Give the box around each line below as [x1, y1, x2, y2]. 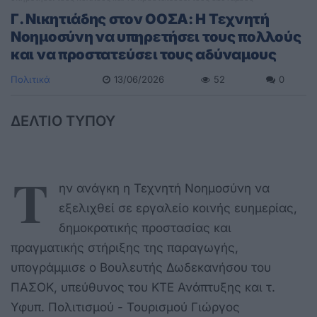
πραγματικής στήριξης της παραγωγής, [11, 240, 238, 255]
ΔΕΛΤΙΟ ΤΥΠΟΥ [11, 112, 115, 129]
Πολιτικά [11, 73, 50, 85]
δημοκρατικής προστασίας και [59, 220, 231, 235]
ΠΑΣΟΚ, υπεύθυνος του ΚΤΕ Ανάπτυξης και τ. [11, 279, 275, 294]
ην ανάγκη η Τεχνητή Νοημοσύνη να [59, 180, 270, 195]
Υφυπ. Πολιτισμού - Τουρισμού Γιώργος [11, 299, 240, 314]
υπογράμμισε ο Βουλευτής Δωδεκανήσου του [11, 260, 271, 275]
